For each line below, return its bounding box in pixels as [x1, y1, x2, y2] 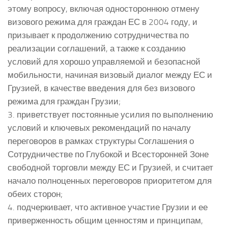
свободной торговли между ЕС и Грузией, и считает [8, 162, 213, 173]
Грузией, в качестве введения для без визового [8, 82, 195, 93]
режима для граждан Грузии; [8, 96, 121, 106]
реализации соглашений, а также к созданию [8, 43, 186, 53]
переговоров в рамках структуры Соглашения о [8, 135, 194, 146]
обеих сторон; [8, 188, 63, 199]
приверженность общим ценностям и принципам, [8, 215, 203, 225]
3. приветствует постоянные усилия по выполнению [8, 109, 213, 120]
